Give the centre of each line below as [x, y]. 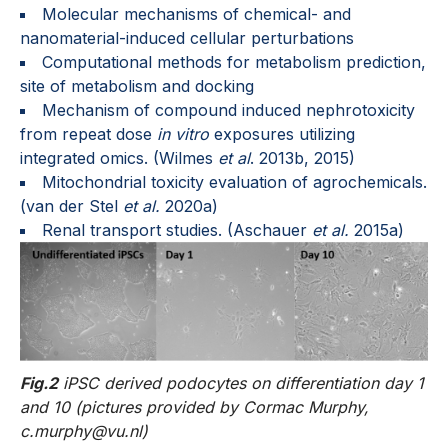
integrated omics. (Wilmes [119, 158]
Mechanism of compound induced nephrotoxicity [228, 110]
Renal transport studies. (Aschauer [177, 230]
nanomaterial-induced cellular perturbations [187, 38]
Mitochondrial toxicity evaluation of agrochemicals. [234, 182]
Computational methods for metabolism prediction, [234, 62]
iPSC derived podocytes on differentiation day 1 [243, 382]
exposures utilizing [282, 134]
